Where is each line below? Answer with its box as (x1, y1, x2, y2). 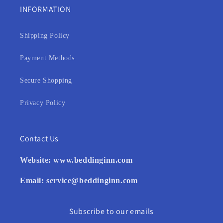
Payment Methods (20, 54, 75, 62)
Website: (20, 156, 54, 164)
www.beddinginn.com (53, 156, 133, 164)
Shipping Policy (20, 32, 70, 39)
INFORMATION (20, 4, 71, 14)
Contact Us (20, 133, 59, 144)
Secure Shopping (20, 77, 72, 84)
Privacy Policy (20, 99, 66, 107)
